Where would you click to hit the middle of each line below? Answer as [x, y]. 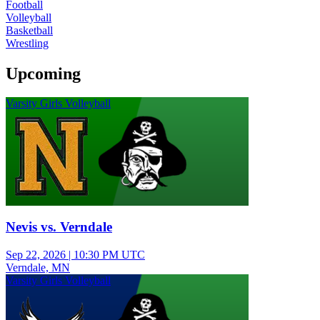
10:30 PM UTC [109, 254]
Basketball [29, 30]
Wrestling [27, 43]
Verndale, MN [38, 267]
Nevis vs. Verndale [59, 227]
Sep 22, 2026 [36, 254]
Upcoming [43, 73]
